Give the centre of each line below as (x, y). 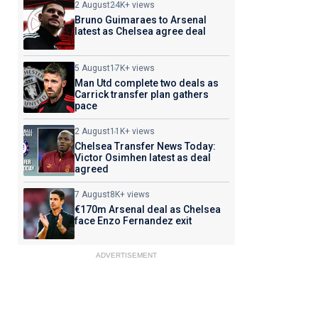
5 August (92, 68)
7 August (92, 194)
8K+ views (130, 194)
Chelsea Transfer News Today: (145, 146)
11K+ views (132, 131)
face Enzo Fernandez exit (133, 221)
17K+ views (132, 68)
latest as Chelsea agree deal (140, 31)
